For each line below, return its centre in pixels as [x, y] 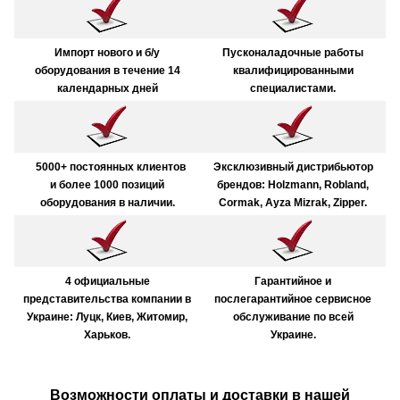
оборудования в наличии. [107, 203]
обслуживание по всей [293, 317]
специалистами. [293, 89]
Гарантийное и [293, 282]
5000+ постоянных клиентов [110, 167]
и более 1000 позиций [107, 185]
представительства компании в [107, 300]
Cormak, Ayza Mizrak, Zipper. [293, 203]
